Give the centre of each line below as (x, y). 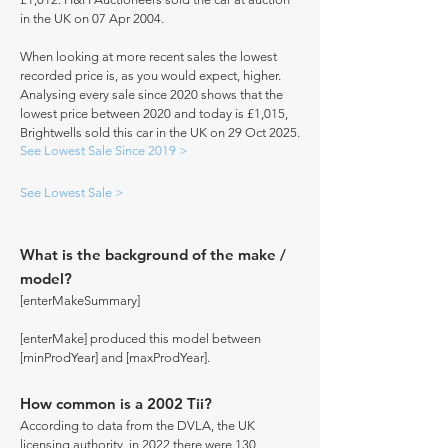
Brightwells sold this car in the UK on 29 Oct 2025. (160, 132)
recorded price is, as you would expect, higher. (150, 75)
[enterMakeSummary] (80, 300)
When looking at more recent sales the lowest (148, 56)
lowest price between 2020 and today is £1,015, (154, 113)
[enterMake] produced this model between (140, 338)
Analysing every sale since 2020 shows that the (151, 94)
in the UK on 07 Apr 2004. (92, 18)
